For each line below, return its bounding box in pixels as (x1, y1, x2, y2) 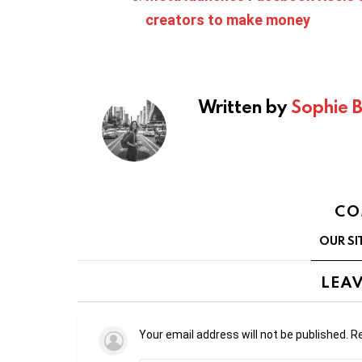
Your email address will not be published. (139, 327, 348, 341)
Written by (199, 95, 291, 119)
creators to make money (145, 11, 310, 29)
